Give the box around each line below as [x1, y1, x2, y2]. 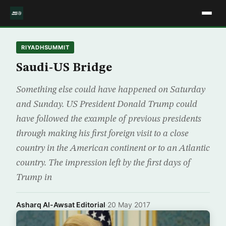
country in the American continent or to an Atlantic [16, 144, 210, 153]
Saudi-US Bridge [16, 62, 112, 74]
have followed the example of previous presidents [16, 115, 201, 124]
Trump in [16, 173, 52, 182]
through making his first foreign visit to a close [16, 129, 189, 138]
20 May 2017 [107, 200, 150, 209]
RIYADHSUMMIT [21, 44, 70, 51]
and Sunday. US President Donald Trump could [16, 100, 197, 109]
